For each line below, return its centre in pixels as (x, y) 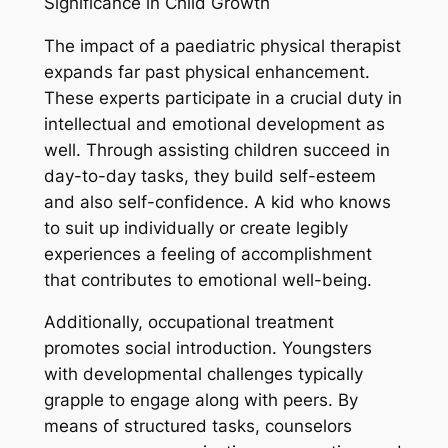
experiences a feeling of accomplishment (207, 253)
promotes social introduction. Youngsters (207, 348)
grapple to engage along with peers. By (200, 400)
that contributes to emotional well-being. (207, 279)
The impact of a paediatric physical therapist (222, 45)
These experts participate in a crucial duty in (222, 97)
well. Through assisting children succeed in (216, 149)
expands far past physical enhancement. (206, 71)
